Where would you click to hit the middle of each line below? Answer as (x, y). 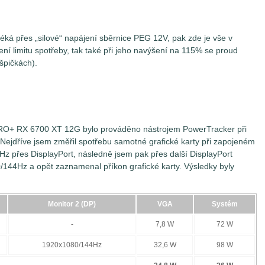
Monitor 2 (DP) (72, 204)
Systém (224, 204)
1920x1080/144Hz (72, 245)
